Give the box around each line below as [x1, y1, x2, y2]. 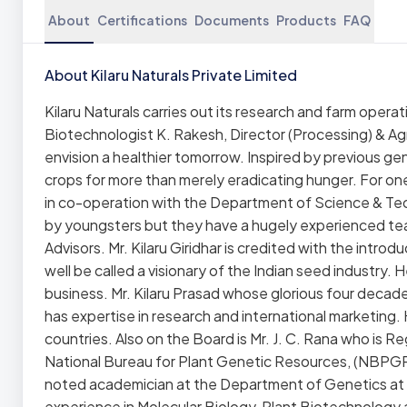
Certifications [97, 12, 187, 28]
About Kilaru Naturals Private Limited [45, 65, 297, 84]
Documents [194, 12, 269, 28]
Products [276, 12, 336, 28]
